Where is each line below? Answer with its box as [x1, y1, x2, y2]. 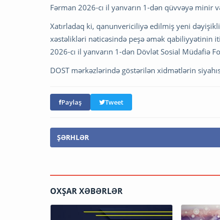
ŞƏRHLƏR [57, 132, 89, 142]
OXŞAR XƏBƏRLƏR [50, 185, 123, 196]
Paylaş [61, 97, 82, 107]
